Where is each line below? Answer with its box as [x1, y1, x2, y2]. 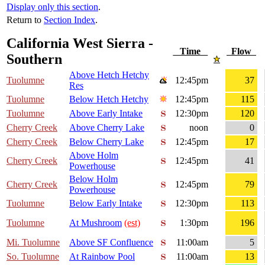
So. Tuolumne [7, 251, 59, 262]
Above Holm [69, 150, 118, 161]
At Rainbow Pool [69, 251, 135, 262]
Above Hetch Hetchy [69, 70, 149, 80]
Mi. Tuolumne [7, 237, 60, 248]
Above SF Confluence [69, 237, 153, 248]
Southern [7, 51, 62, 67]
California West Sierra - [7, 35, 153, 51]
